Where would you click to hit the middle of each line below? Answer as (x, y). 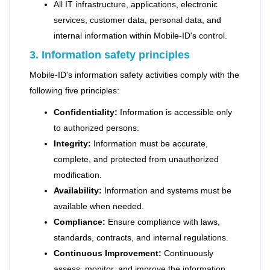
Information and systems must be (167, 190)
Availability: (78, 190)
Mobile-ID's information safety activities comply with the (134, 75)
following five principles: (74, 90)
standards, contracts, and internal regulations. (141, 237)
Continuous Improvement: (108, 253)
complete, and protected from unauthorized (136, 159)
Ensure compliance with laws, (163, 222)
